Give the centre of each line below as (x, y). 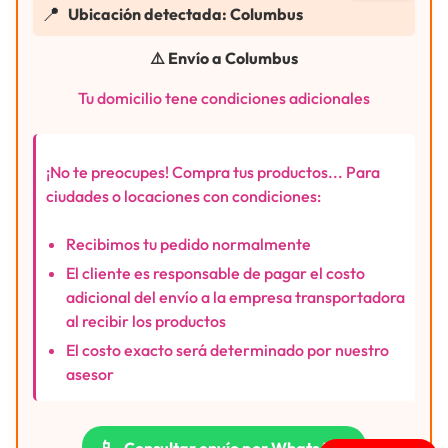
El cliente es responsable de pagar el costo (215, 272)
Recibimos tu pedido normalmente (188, 243)
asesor (90, 373)
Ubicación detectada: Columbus (185, 13)
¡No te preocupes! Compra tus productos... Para (213, 171)
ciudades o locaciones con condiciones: (183, 195)
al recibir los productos (146, 320)
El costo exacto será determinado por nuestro (227, 349)
